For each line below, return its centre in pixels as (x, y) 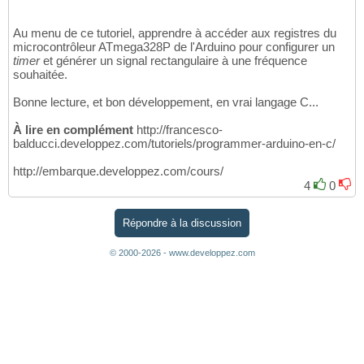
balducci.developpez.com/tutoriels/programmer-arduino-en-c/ (174, 144)
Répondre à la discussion (182, 223)
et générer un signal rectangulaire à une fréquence (173, 61)
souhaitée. (40, 75)
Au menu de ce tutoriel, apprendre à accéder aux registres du (175, 33)
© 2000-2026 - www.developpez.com (182, 252)
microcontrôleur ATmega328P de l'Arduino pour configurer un (174, 47)
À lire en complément (73, 130)
